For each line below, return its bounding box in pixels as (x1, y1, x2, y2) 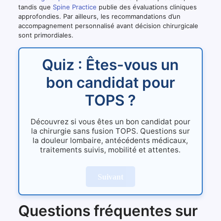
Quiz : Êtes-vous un (42, 56, 179, 74)
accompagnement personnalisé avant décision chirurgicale (18, 21, 198, 30)
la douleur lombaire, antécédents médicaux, (33, 136, 188, 146)
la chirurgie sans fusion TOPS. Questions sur (31, 126, 190, 136)
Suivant (97, 172, 123, 181)
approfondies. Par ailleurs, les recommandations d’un (18, 12, 181, 20)
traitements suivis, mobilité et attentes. (40, 145, 181, 155)
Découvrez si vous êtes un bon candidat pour (30, 117, 190, 127)
